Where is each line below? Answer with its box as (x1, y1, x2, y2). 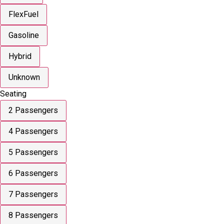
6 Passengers (8, 168, 58, 178)
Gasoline (8, 30, 39, 40)
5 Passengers (8, 147, 58, 157)
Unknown (8, 72, 40, 82)
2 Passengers (8, 105, 58, 115)
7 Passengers (8, 189, 58, 199)
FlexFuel (8, 9, 38, 19)
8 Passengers (8, 210, 58, 220)
